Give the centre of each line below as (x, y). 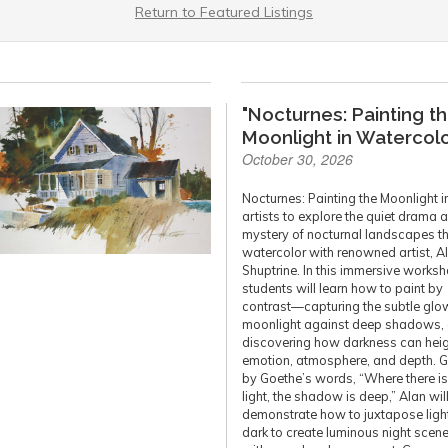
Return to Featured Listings (224, 12)
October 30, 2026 (297, 159)
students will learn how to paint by (342, 288)
